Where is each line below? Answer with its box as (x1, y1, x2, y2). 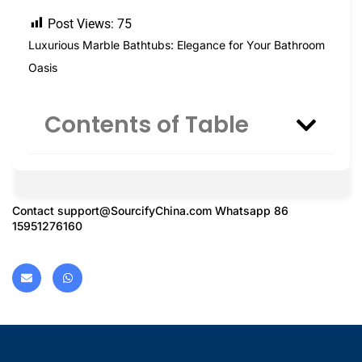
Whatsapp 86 (212, 204, 288, 218)
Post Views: (48, 15, 114, 32)
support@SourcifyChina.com (57, 204, 212, 218)
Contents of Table (44, 109, 249, 141)
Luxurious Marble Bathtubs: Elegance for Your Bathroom (28, 37, 325, 52)
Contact (12, 204, 57, 218)
